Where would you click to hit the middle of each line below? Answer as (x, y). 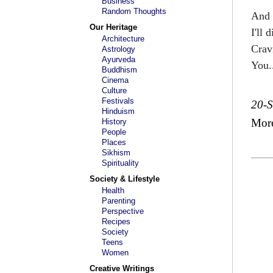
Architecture (123, 39)
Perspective (123, 211)
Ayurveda (119, 59)
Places (114, 142)
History (114, 122)
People (114, 132)
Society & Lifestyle (125, 179)
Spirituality (120, 163)
